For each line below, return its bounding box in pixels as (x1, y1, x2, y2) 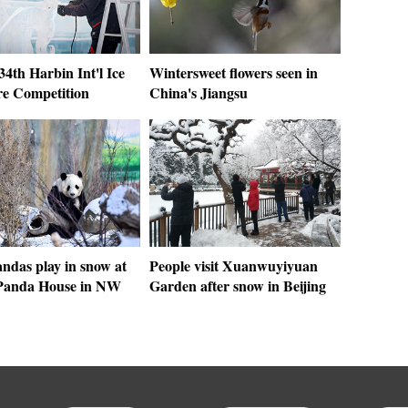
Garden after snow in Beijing (149, 275, 326, 296)
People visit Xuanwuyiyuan (149, 255, 318, 276)
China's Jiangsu (149, 82, 248, 103)
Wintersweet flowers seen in (149, 62, 318, 83)
